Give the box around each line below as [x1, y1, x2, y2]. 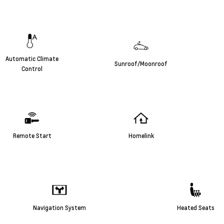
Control [21, 64, 42, 73]
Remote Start [12, 131, 51, 140]
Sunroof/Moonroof [114, 59, 167, 68]
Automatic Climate [5, 54, 58, 63]
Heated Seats [176, 203, 214, 212]
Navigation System [32, 203, 86, 212]
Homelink [128, 131, 154, 140]
